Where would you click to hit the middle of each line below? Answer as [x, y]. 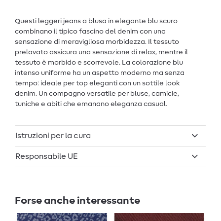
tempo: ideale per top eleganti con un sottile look [97, 84]
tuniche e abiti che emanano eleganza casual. [91, 104]
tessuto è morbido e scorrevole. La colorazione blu [99, 63]
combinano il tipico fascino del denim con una [90, 32]
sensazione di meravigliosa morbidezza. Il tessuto [97, 42]
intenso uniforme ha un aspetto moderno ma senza [100, 73]
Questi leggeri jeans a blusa [61, 21]
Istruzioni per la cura [53, 136]
